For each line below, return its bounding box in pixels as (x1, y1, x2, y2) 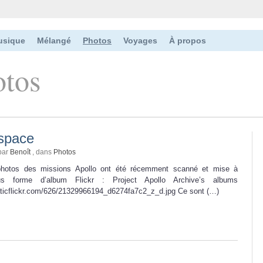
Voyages (123, 36, 157, 45)
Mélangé (37, 36, 71, 45)
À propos (169, 36, 206, 45)
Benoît (10, 147, 31, 156)
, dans (31, 147, 53, 156)
